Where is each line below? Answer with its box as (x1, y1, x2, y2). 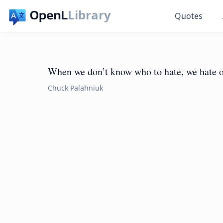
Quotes (175, 10, 203, 21)
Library (68, 6, 111, 23)
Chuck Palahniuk (48, 83, 103, 93)
